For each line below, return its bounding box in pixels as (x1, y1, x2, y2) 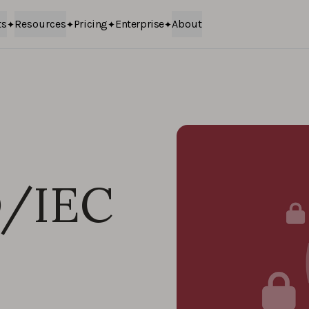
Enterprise (114, 17, 164, 30)
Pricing (73, 17, 108, 30)
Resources (14, 17, 66, 30)
